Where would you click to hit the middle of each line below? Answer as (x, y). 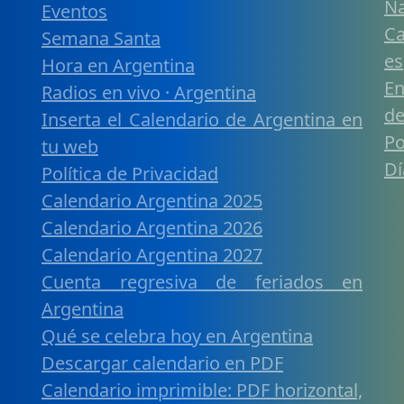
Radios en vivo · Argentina (149, 92)
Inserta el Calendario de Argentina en (202, 119)
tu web (70, 147)
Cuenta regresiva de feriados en (202, 282)
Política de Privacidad (130, 174)
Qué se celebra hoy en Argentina (177, 336)
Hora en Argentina (118, 65)
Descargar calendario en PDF (162, 363)
